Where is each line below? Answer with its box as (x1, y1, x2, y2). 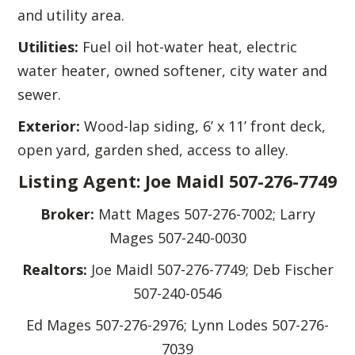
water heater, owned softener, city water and (17, 61, 328, 81)
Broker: (40, 204, 98, 224)
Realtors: (21, 260, 91, 280)
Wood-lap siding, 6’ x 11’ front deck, (80, 116, 326, 136)
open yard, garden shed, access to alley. (17, 140, 289, 160)
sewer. (17, 85, 62, 105)
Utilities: (17, 37, 79, 57)
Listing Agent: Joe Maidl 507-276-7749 (18, 170, 337, 193)
